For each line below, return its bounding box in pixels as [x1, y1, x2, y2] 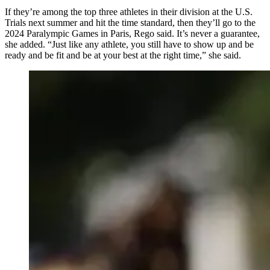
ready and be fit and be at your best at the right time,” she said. [5, 49, 241, 60]
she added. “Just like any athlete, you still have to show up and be [5, 39, 254, 49]
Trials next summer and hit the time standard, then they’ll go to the [5, 17, 256, 28]
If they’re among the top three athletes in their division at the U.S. [5, 6, 253, 17]
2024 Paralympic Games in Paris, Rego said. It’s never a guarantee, [5, 28, 260, 39]
